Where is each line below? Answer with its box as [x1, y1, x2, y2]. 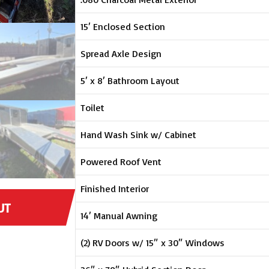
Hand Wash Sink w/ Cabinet [80, 128, 197, 141]
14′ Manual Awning [80, 209, 158, 222]
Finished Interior [80, 182, 150, 195]
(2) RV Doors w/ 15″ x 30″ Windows [80, 236, 225, 249]
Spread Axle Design [80, 47, 162, 59]
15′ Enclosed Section [80, 20, 166, 32]
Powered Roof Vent [80, 155, 162, 168]
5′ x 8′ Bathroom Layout [80, 74, 180, 86]
